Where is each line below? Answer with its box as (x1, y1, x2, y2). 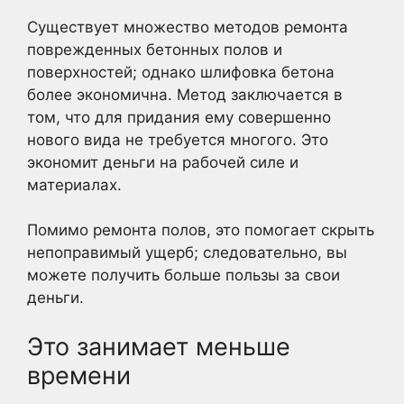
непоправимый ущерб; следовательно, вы (27, 243, 347, 262)
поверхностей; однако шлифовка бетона (27, 62, 335, 81)
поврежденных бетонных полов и (27, 40, 282, 59)
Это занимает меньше (27, 331, 290, 362)
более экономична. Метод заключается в (27, 85, 343, 104)
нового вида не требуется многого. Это (27, 130, 328, 149)
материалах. (27, 175, 122, 194)
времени (27, 360, 131, 390)
